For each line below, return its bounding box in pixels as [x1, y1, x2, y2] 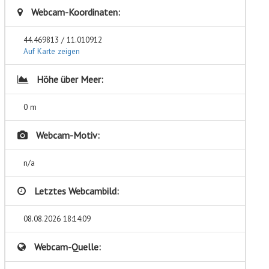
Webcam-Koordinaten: [28, 6, 120, 19]
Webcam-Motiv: [33, 129, 100, 142]
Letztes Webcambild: [31, 185, 119, 198]
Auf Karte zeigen [23, 46, 80, 57]
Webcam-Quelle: [31, 241, 101, 253]
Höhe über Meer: [34, 73, 103, 86]
